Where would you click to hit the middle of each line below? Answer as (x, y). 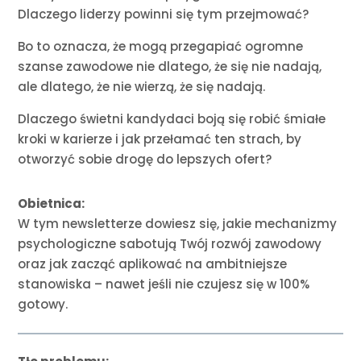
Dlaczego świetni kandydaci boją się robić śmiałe (172, 119)
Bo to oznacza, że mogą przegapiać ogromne (161, 47)
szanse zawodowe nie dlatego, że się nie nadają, (170, 67)
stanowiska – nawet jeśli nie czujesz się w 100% (164, 284)
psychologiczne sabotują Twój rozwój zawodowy (170, 244)
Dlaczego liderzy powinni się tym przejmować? (164, 15)
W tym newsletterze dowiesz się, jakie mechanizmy (178, 224)
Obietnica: (52, 204)
